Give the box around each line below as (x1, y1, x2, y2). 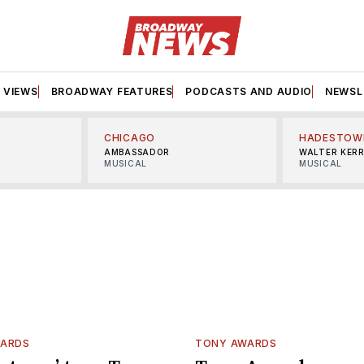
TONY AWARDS (195, 336, 277, 349)
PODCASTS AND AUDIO (185, 84, 313, 97)
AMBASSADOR (104, 146, 170, 157)
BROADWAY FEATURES (50, 84, 173, 97)
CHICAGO (104, 131, 155, 144)
